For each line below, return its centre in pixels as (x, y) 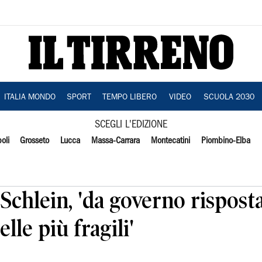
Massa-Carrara (116, 141)
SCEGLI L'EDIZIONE (131, 125)
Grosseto (35, 141)
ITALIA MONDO (30, 98)
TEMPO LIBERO (129, 98)
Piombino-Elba (225, 141)
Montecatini (170, 141)
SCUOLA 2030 (229, 98)
